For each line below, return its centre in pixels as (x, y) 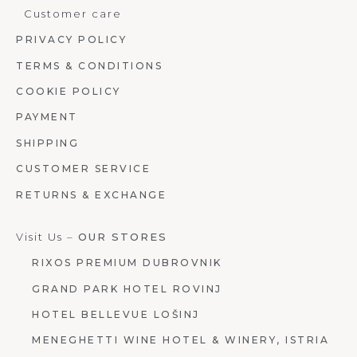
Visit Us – (47, 236)
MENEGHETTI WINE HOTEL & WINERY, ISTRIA (180, 340)
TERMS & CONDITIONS (89, 65)
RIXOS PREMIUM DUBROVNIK (127, 263)
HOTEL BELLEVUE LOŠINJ (116, 315)
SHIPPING (47, 143)
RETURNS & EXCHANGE (91, 194)
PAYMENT (47, 117)
